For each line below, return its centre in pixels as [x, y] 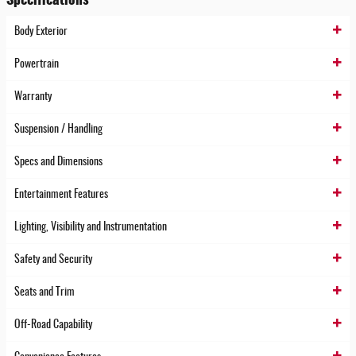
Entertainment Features [61, 195]
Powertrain [37, 65]
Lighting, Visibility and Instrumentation [91, 228]
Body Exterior [41, 32]
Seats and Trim [44, 293]
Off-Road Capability [53, 325]
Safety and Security [53, 260]
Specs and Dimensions [58, 163]
